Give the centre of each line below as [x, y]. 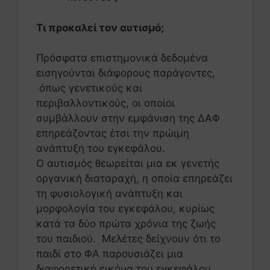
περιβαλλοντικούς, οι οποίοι [105, 103]
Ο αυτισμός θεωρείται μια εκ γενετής [128, 164]
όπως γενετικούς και [89, 88]
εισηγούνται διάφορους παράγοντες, [126, 73]
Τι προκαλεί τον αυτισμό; [100, 27]
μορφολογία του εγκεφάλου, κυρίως [125, 209]
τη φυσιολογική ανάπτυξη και [109, 194]
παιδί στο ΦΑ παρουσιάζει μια [110, 254]
